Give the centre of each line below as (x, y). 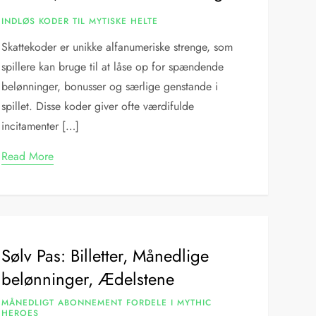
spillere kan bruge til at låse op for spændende (113, 67)
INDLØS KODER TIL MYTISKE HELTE (80, 21)
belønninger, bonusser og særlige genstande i (110, 86)
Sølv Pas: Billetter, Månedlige (105, 256)
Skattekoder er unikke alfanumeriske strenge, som (117, 47)
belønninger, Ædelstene (88, 279)
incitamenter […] (41, 126)
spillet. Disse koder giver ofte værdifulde (98, 106)
